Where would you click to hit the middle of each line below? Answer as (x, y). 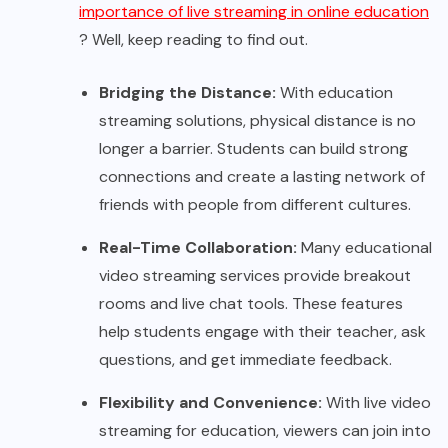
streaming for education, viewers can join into (265, 431)
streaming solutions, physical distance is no (257, 121)
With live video (378, 403)
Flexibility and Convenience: (212, 403)
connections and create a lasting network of (262, 177)
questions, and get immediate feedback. (245, 360)
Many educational (366, 248)
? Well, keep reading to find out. (193, 40)
